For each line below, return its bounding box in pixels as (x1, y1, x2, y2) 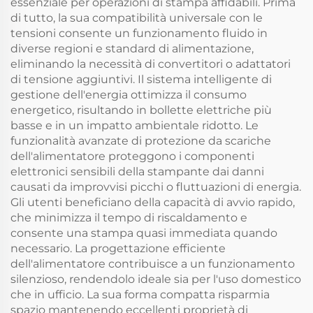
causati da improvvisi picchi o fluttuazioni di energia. (10, 180, 301, 194)
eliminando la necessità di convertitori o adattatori (10, 57, 291, 71)
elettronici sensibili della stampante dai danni (10, 165, 264, 178)
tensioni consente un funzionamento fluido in (10, 27, 268, 40)
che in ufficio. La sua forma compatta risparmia (10, 288, 270, 301)
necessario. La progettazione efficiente (10, 242, 226, 255)
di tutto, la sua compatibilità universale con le (10, 11, 263, 24)
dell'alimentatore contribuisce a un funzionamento (10, 257, 295, 270)
